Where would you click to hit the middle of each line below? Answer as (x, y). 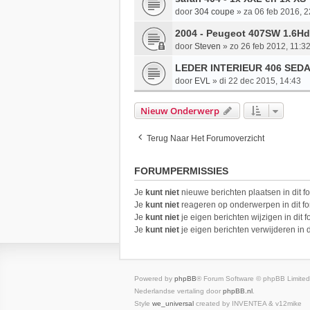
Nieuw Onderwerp (180, 111)
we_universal (173, 304)
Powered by (154, 279)
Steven (208, 47)
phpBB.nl (238, 291)
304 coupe (215, 12)
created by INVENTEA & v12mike (248, 304)
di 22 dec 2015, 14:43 (260, 81)
